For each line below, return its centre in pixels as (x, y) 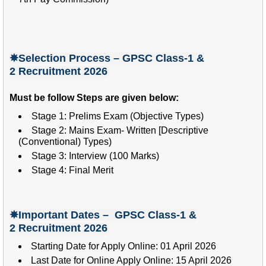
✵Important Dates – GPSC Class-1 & (103, 215)
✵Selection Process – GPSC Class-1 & (107, 58)
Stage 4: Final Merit (72, 170)
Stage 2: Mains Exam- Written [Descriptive (120, 130)
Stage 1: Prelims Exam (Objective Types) (118, 116)
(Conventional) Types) (65, 141)
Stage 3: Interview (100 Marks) (95, 156)
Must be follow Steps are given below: (94, 97)
